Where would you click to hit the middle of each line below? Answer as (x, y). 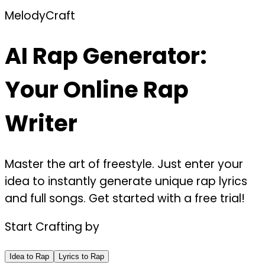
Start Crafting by (52, 227)
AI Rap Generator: (106, 56)
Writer (41, 124)
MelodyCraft (40, 15)
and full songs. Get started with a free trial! (125, 198)
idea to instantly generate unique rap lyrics (126, 181)
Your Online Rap (97, 90)
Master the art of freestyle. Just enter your (124, 164)
